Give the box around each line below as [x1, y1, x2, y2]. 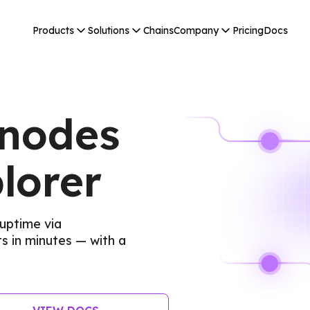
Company [174, 24, 219, 37]
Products [33, 24, 74, 37]
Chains [143, 24, 174, 37]
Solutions [88, 24, 129, 37]
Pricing [232, 24, 264, 37]
